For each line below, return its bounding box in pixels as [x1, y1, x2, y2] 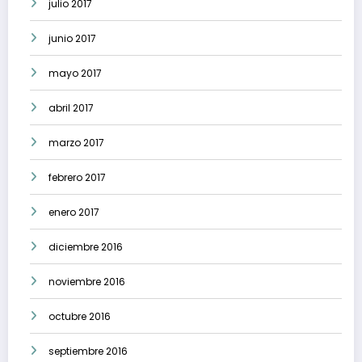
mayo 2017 [48, 66, 102, 81]
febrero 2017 [48, 170, 106, 185]
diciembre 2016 [48, 240, 123, 255]
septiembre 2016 [48, 344, 128, 359]
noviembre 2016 [48, 275, 125, 289]
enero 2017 [48, 205, 99, 220]
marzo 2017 [48, 136, 104, 150]
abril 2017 [48, 101, 94, 116]
